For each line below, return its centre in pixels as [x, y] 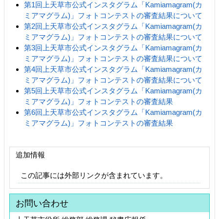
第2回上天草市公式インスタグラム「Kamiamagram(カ [113, 26]
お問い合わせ [42, 203]
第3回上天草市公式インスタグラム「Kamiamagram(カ [113, 47]
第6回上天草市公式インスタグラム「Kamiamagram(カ [113, 112]
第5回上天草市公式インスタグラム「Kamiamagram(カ [113, 90]
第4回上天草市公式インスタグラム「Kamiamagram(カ [113, 69]
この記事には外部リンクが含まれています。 [94, 175]
